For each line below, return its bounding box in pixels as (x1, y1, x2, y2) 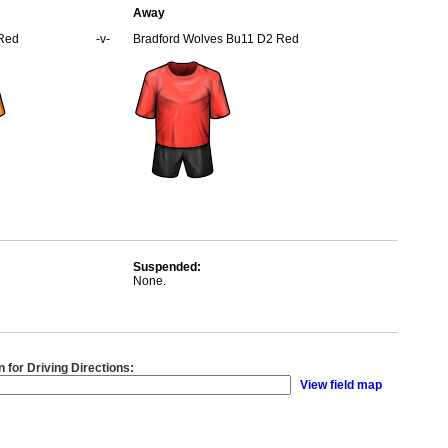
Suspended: (133, 260, 201, 274)
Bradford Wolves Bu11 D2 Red (133, 32, 299, 46)
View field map (300, 378, 382, 392)
